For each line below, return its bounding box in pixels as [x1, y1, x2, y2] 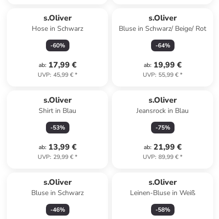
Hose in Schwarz [32, 24, 84, 33]
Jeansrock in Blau [136, 106, 189, 115]
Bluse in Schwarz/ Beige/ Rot [119, 24, 207, 33]
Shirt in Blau [39, 106, 77, 115]
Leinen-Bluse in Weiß [130, 188, 196, 197]
